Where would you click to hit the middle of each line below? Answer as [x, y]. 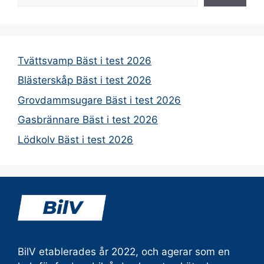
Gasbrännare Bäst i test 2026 [88, 120]
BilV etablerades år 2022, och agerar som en [124, 252]
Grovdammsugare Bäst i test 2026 [99, 100]
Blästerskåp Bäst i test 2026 [85, 80]
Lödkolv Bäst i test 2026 [75, 139]
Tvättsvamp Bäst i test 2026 [85, 60]
